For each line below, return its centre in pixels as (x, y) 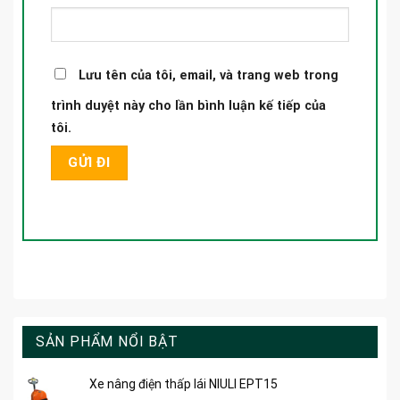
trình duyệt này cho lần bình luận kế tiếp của (188, 105)
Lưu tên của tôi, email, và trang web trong (208, 75)
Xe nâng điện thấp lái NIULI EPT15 (183, 383)
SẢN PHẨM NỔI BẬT (107, 341)
